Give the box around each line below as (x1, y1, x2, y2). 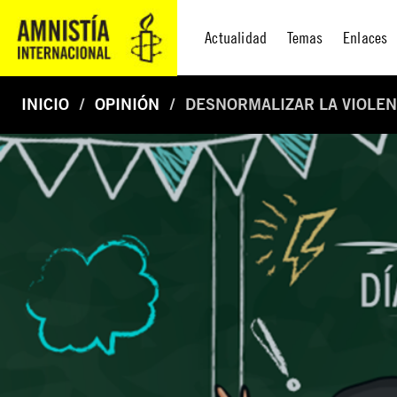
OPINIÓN (95, 94, 160, 113)
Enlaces (342, 27, 388, 47)
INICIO (21, 94, 69, 113)
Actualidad (205, 27, 268, 47)
